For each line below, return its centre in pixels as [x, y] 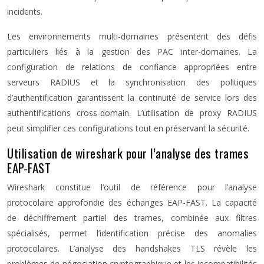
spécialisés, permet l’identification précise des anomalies [132, 233]
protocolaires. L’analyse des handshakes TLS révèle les [132, 248]
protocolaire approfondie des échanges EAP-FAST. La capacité [132, 202]
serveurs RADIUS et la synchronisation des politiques [132, 82]
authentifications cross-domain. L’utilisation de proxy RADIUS [132, 113]
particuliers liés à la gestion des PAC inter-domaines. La [132, 52]
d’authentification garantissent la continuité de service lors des [132, 98]
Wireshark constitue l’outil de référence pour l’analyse [132, 187]
